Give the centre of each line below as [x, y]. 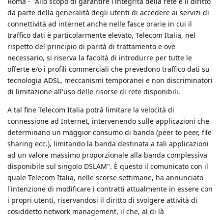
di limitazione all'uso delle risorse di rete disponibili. [94, 91]
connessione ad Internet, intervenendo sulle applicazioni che [108, 121]
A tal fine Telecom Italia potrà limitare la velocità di [91, 110]
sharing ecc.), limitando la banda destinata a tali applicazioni [108, 143]
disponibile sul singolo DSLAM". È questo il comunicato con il [108, 166]
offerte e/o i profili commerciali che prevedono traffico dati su [109, 69]
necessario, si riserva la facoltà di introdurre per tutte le [100, 57]
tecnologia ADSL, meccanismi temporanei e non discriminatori [110, 80]
